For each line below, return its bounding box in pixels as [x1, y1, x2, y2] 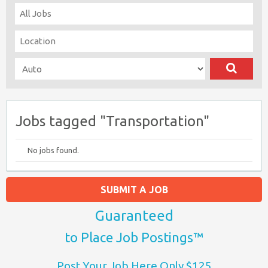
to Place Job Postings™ [65, 230, 203, 245]
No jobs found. [28, 146, 79, 154]
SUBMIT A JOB [100, 184, 168, 195]
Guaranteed [95, 208, 173, 224]
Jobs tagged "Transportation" [16, 113, 209, 129]
